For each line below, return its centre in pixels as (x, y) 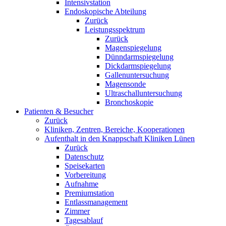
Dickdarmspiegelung (138, 66)
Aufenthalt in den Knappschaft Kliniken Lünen (120, 138)
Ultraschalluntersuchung (144, 93)
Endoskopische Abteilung (105, 11)
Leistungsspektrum (115, 30)
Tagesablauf (84, 220)
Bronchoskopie (129, 102)
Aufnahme (81, 184)
